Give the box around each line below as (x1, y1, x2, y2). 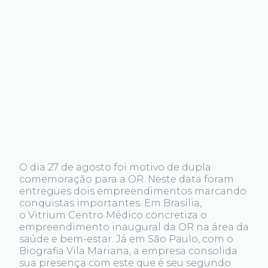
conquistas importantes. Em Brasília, (19, 197, 202, 209)
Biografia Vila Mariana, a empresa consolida (19, 245, 237, 257)
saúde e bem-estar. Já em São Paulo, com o (19, 233, 233, 245)
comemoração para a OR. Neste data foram (19, 173, 234, 185)
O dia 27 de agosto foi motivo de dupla (19, 162, 211, 173)
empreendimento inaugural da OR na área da (19, 221, 249, 233)
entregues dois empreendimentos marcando (19, 185, 246, 197)
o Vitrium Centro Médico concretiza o (19, 209, 207, 221)
